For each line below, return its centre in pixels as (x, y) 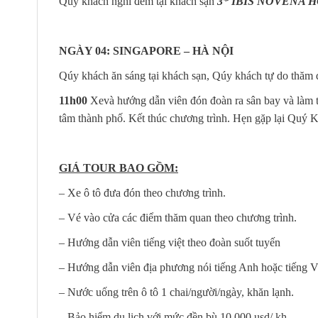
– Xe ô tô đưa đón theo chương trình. (142, 192)
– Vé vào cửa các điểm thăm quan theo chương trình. (178, 217)
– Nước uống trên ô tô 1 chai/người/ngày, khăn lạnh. (176, 292)
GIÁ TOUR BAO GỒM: (119, 168)
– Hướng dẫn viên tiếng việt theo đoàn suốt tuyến (170, 242)
